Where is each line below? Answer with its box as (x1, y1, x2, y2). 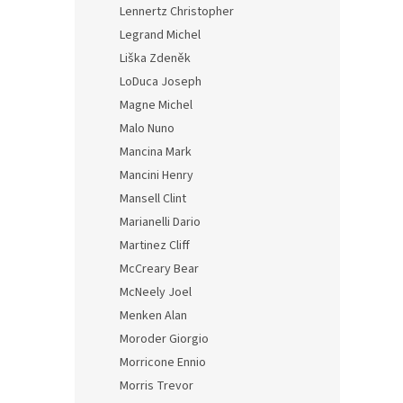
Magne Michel (120, 96, 193, 114)
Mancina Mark (120, 143, 192, 161)
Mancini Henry (120, 166, 193, 184)
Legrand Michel (120, 26, 201, 44)
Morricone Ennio (120, 354, 206, 372)
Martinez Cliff (120, 237, 190, 255)
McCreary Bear (120, 260, 199, 278)
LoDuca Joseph (120, 73, 201, 91)
